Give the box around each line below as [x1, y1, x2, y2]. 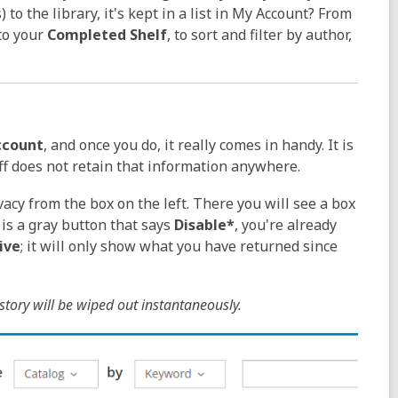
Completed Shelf [47, 25, 167, 44]
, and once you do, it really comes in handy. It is [44, 135, 354, 155]
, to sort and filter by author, [167, 25, 352, 44]
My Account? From [232, 4, 352, 23]
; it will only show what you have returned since [20, 236, 338, 256]
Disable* [174, 215, 235, 235]
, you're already [235, 215, 337, 235]
